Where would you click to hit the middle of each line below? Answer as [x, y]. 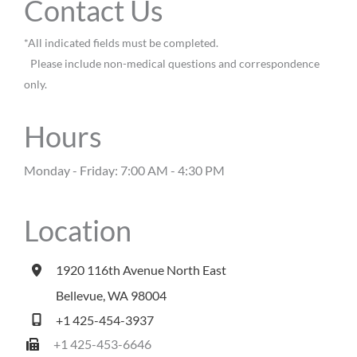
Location [78, 231]
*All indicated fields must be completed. [121, 42]
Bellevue [79, 296]
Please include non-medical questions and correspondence [172, 63]
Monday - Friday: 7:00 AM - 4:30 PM [128, 171]
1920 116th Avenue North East [141, 270]
